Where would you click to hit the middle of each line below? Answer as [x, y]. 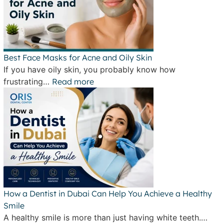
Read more [73, 81]
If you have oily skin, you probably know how [89, 69]
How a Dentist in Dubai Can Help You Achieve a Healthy [108, 193]
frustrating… [28, 81]
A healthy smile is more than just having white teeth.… [105, 217]
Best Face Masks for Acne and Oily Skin [78, 57]
